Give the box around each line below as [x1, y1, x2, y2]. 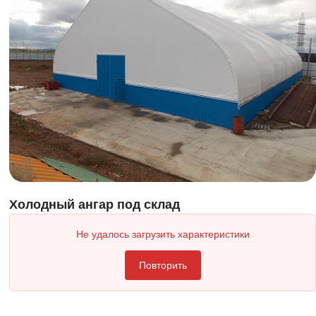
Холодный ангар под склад [9, 197, 181, 212]
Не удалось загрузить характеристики [75, 228, 250, 240]
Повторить [138, 259, 187, 271]
